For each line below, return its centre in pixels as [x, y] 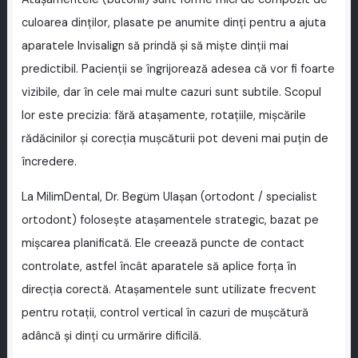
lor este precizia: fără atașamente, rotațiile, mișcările [163, 115]
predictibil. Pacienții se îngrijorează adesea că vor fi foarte [178, 69]
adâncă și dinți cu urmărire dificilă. [111, 336]
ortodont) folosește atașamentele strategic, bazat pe [170, 220]
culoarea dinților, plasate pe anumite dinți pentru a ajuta [173, 22]
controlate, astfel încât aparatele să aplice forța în [159, 266]
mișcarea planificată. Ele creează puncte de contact [163, 243]
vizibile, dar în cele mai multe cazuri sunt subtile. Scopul [171, 92]
